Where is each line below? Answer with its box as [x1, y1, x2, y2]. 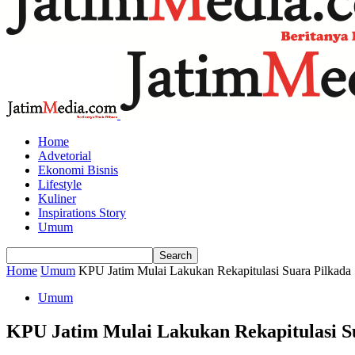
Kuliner [38, 192, 76, 205]
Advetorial [38, 149, 91, 162]
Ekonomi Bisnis [38, 163, 118, 177]
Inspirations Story [38, 206, 126, 219]
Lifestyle [38, 177, 82, 191]
